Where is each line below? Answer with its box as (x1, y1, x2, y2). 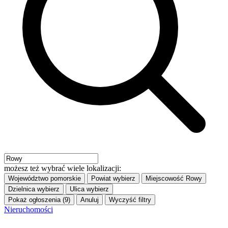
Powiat (91, 175, 111, 183)
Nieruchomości (4, 205, 53, 214)
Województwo (8, 175, 48, 183)
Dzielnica (8, 185, 35, 193)
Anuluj (80, 196, 99, 204)
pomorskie (50, 175, 81, 183)
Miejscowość (146, 175, 184, 183)
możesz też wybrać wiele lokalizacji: (4, 164, 121, 173)
